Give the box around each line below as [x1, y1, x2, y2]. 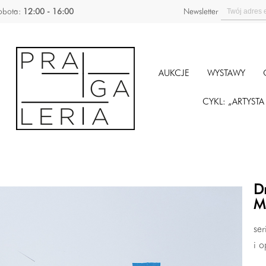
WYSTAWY [207, 69, 245, 78]
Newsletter [183, 7, 218, 16]
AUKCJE [158, 69, 189, 78]
